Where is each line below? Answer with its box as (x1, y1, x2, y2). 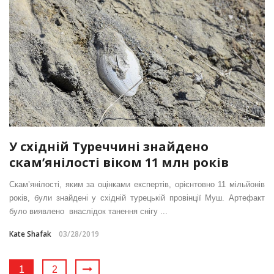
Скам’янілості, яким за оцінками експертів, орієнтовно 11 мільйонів (9, 179, 265, 189)
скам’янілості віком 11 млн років (9, 154, 229, 171)
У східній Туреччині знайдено (9, 138, 209, 155)
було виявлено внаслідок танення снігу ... (9, 206, 168, 216)
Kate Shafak (9, 228, 51, 239)
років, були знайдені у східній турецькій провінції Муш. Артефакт (9, 193, 265, 202)
